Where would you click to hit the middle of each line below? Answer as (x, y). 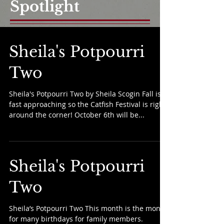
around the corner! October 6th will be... (77, 115)
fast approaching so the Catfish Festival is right (87, 104)
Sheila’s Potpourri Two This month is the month (88, 208)
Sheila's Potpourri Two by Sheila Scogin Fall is (85, 94)
